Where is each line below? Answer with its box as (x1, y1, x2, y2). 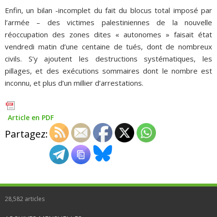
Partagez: (5, 127, 48, 140)
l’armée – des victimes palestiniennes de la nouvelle (5, 17, 212, 27)
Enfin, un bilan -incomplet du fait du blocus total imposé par (5, 5, 212, 15)
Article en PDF (8, 112, 54, 122)
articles (23, 194, 45, 203)
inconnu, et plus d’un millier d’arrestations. (5, 77, 143, 88)
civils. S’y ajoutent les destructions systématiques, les (5, 53, 212, 63)
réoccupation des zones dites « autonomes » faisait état (5, 29, 212, 39)
